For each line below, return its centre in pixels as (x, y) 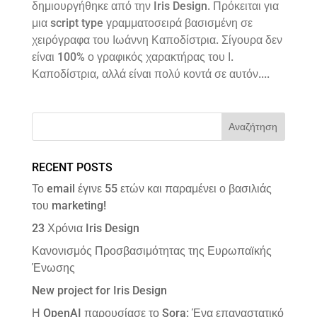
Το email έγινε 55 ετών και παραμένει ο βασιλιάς (151, 189)
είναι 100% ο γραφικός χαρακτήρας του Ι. (132, 57)
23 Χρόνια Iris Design (85, 229)
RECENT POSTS (72, 168)
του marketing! (69, 206)
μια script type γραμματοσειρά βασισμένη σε (142, 23)
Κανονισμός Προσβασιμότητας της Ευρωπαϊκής (151, 251)
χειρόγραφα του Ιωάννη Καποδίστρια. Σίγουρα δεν (157, 40)
